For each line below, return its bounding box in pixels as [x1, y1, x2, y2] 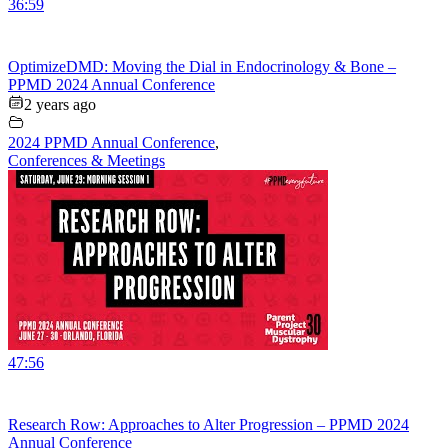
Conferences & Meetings [8, 151, 165, 169]
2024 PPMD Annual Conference [8, 133, 215, 151]
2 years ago [24, 95, 96, 113]
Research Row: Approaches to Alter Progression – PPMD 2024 [8, 415, 409, 433]
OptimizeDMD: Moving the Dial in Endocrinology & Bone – [8, 57, 396, 75]
